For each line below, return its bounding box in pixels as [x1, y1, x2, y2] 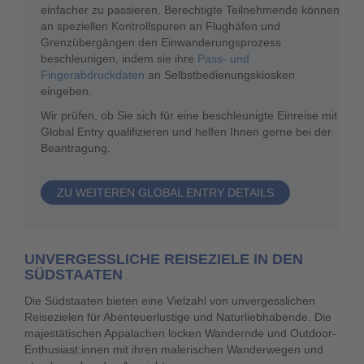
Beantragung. [41, 141, 110, 154]
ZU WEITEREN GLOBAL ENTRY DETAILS [57, 186, 274, 199]
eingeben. [41, 84, 92, 97]
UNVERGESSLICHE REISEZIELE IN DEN [24, 251, 303, 267]
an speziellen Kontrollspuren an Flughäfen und [41, 19, 280, 32]
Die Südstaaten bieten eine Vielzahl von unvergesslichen [24, 294, 315, 307]
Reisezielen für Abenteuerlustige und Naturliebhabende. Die [24, 310, 331, 323]
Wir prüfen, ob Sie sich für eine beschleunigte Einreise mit [41, 109, 337, 122]
